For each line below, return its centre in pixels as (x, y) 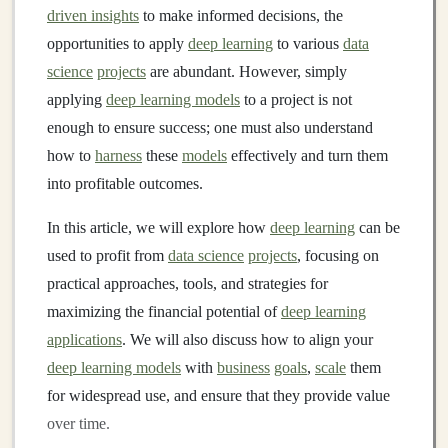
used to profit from (107, 255)
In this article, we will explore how (158, 227)
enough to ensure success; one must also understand (210, 127)
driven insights (93, 15)
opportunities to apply (117, 43)
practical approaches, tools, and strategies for (187, 283)
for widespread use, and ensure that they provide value (218, 395)
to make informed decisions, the (241, 15)
